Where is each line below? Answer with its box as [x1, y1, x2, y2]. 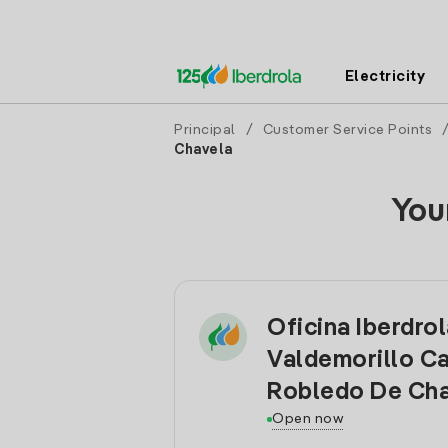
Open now [272, 412, 343, 426]
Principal [174, 123, 236, 137]
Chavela [174, 143, 233, 157]
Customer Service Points [262, 123, 432, 137]
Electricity [344, 69, 426, 84]
